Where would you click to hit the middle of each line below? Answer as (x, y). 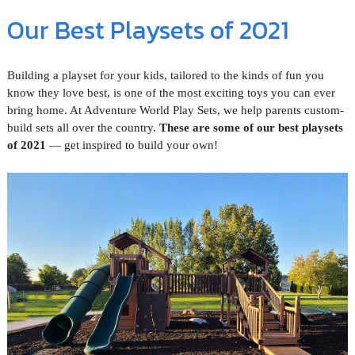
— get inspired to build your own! (132, 145)
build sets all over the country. (83, 128)
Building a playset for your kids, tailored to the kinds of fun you (165, 76)
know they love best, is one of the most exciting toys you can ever (171, 93)
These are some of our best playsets (251, 128)
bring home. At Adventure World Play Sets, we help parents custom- (175, 111)
